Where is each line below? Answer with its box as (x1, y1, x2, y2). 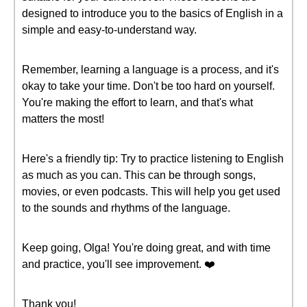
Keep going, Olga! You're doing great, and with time (22, 242, 271, 254)
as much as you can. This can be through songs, (22, 169, 256, 181)
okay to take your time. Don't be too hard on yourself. (22, 80, 275, 92)
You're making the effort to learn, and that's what (22, 97, 253, 108)
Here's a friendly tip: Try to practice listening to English (22, 153, 284, 164)
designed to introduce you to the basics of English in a (22, 8, 283, 19)
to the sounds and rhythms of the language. (22, 202, 230, 214)
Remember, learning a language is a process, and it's (22, 64, 279, 75)
